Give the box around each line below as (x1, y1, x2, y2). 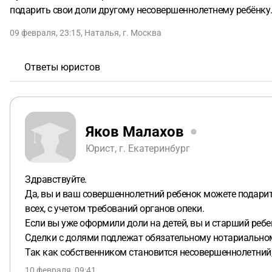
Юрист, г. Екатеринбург (86, 142, 190, 154)
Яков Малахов (86, 123, 184, 140)
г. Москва (123, 28, 161, 38)
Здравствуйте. (25, 174, 87, 185)
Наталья (84, 28, 119, 38)
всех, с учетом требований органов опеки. (25, 203, 204, 214)
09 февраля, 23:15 (10, 28, 81, 38)
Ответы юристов (24, 61, 100, 73)
